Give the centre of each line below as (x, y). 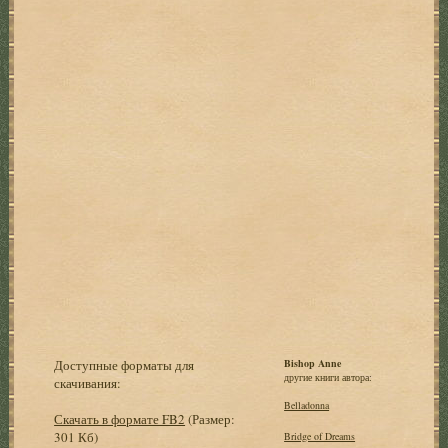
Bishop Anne (313, 362)
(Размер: (210, 418)
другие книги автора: (328, 376)
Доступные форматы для (124, 364)
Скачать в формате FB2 (120, 418)
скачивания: (88, 382)
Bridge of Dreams (320, 435)
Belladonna (307, 404)
